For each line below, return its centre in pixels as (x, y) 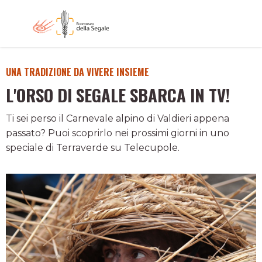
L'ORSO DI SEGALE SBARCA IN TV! (118, 95)
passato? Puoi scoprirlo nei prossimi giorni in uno (118, 133)
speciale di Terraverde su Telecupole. (93, 148)
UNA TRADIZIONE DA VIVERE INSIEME (77, 72)
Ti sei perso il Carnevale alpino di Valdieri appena (118, 118)
